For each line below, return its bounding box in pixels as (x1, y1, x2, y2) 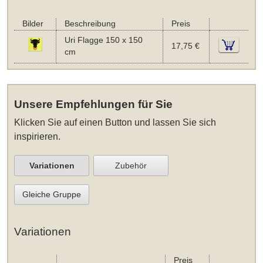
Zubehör (115, 160, 147, 170)
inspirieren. (14, 131, 61, 141)
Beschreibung (64, 19, 116, 28)
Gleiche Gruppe (22, 190, 82, 200)
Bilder (22, 19, 43, 28)
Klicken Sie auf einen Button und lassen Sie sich (14, 117, 217, 127)
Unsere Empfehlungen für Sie (14, 98, 173, 111)
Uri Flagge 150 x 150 (64, 35, 143, 45)
